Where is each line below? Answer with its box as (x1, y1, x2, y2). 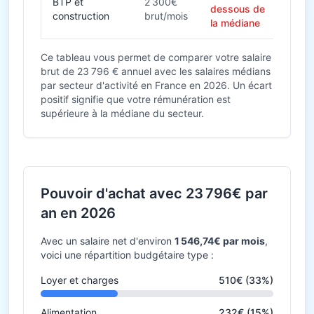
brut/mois (144, 10, 188, 22)
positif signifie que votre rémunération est (41, 93, 231, 105)
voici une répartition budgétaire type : (41, 249, 214, 261)
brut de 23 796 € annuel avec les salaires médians (41, 65, 271, 77)
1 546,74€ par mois (175, 235, 265, 247)
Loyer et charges (41, 274, 118, 286)
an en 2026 (41, 205, 116, 221)
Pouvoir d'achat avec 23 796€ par (41, 185, 268, 202)
